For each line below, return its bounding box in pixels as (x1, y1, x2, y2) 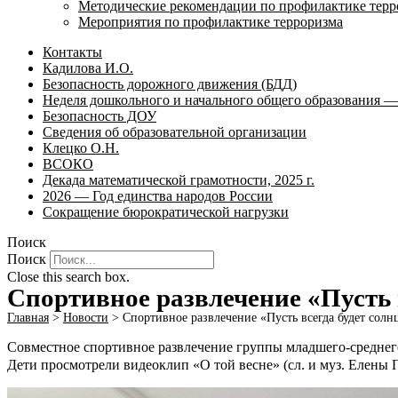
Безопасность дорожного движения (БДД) (43, 76, 297, 92)
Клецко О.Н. (43, 140, 119, 155)
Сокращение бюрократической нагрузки (43, 204, 289, 219)
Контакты (43, 44, 102, 60)
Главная (7, 311, 49, 324)
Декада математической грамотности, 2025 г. (43, 172, 314, 187)
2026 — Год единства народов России (43, 188, 273, 203)
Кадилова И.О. (43, 60, 133, 76)
